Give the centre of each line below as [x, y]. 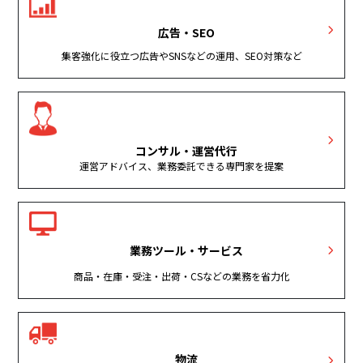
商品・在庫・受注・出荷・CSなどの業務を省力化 [181, 276]
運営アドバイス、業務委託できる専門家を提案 [181, 166]
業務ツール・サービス [186, 250]
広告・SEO [186, 32]
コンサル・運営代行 [186, 151]
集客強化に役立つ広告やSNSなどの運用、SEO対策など [181, 56]
